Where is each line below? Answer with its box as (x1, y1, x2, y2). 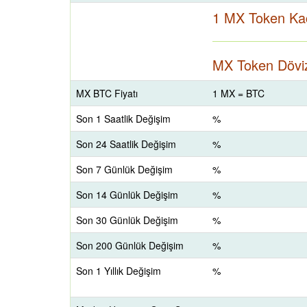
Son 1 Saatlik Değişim (76, 112, 171, 125)
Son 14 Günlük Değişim (76, 188, 178, 201)
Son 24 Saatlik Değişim (76, 137, 176, 151)
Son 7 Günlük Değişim (76, 162, 173, 176)
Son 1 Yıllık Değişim (76, 264, 161, 278)
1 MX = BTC (212, 86, 265, 100)
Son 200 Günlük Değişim (76, 238, 184, 252)
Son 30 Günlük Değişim (76, 213, 178, 227)
